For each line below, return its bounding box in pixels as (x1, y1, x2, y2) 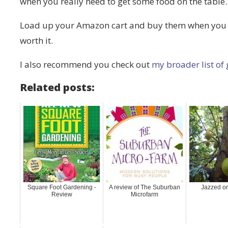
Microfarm (131, 191, 159, 198)
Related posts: (20, 80, 95, 94)
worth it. (20, 35, 53, 46)
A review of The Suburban (109, 184, 181, 191)
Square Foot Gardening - (27, 184, 96, 191)
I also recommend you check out (20, 59, 152, 70)
